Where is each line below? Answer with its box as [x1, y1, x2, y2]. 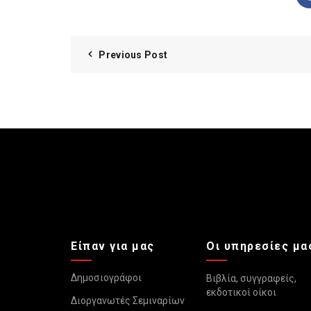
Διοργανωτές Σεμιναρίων [71, 294, 185, 306]
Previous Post [99, 49, 168, 60]
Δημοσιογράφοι [71, 271, 142, 283]
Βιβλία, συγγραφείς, [206, 272, 296, 284]
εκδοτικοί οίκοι [206, 286, 276, 298]
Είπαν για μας [71, 239, 155, 253]
